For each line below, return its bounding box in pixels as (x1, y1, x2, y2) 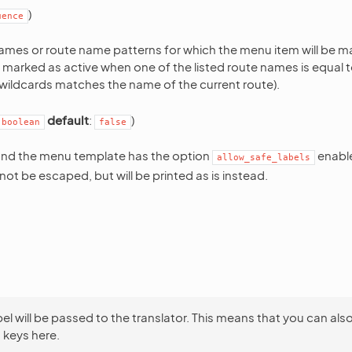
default (47, 112, 89, 127)
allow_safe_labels (217, 152, 310, 163)
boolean (2, 117, 40, 127)
